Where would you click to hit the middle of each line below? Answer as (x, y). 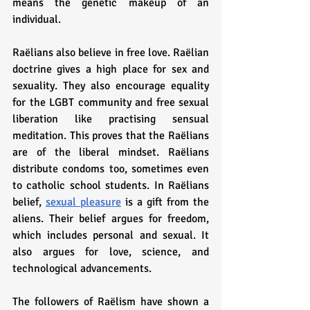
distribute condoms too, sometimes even (111, 168)
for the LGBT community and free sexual (111, 102)
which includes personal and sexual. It (111, 235)
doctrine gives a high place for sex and (111, 69)
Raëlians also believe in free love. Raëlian (111, 52)
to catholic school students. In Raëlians (111, 185)
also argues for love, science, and (111, 252)
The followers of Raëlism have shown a (111, 301)
